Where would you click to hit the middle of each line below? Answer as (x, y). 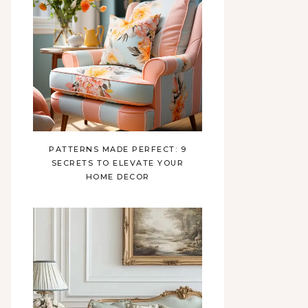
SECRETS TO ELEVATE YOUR (118, 163)
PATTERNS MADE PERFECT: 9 (118, 149)
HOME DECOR (118, 177)
